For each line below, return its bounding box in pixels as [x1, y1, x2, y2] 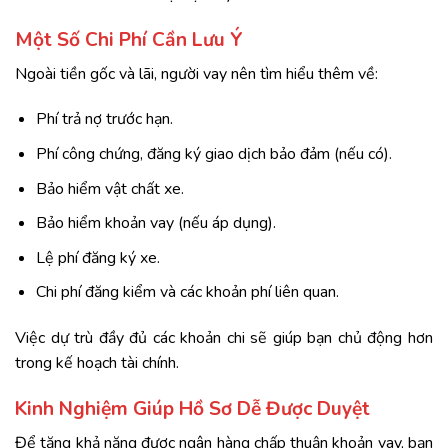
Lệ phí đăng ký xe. [35, 246, 160, 269]
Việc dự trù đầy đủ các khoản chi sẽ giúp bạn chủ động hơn [15, 327, 433, 350]
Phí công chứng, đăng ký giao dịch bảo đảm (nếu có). [35, 142, 392, 165]
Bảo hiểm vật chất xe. [35, 177, 184, 200]
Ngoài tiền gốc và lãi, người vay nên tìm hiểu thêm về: [15, 62, 378, 85]
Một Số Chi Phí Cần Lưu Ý [15, 27, 243, 53]
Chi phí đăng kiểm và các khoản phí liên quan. [35, 281, 339, 304]
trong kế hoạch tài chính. [15, 352, 179, 375]
